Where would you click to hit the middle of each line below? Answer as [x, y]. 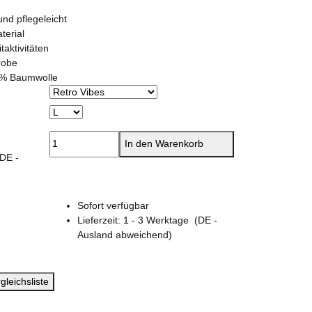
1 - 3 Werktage [159, 220]
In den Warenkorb [165, 143]
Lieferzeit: [100, 220]
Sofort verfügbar [113, 205]
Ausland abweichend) [125, 234]
